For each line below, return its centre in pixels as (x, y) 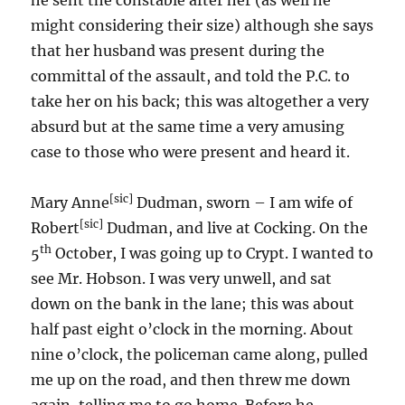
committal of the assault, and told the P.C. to (191, 76)
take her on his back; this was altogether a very (200, 101)
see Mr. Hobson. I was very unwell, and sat (182, 278)
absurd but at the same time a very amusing (188, 127)
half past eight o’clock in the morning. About (193, 329)
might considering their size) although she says (202, 25)
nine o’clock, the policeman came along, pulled (200, 354)
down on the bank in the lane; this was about (193, 304)
